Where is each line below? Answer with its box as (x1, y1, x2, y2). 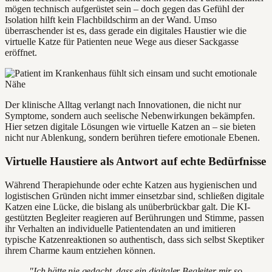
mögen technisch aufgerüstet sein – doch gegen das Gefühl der (5, 4, 244, 15)
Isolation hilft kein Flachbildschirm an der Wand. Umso (5, 15, 217, 25)
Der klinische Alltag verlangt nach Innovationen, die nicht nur (5, 100, 241, 110)
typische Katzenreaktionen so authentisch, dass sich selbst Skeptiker (5, 234, 264, 245)
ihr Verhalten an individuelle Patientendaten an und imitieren (5, 223, 236, 234)
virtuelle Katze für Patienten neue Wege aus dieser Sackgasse (5, 36, 239, 47)
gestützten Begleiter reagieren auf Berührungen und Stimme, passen (5, 212, 264, 223)
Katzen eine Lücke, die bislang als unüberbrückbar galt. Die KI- (5, 201, 250, 212)
